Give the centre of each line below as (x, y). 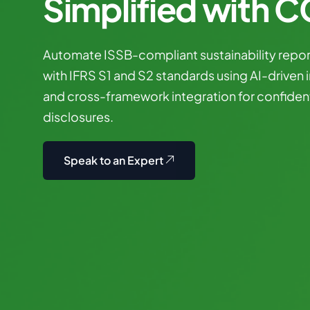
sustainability (238, 54)
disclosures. (78, 117)
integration (204, 96)
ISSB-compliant (151, 54)
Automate (72, 54)
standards (185, 75)
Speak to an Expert (113, 160)
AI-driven (277, 75)
